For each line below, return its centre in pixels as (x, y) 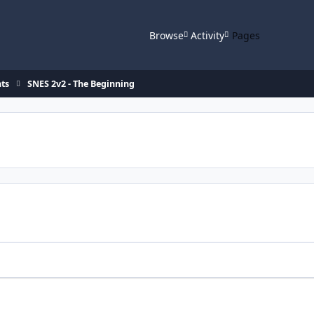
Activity (208, 35)
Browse (166, 35)
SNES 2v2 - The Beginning (81, 84)
